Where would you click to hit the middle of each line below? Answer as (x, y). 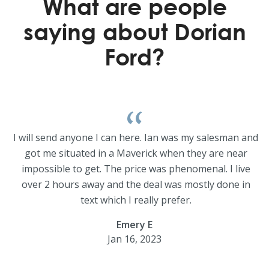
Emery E (134, 225)
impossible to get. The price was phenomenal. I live (136, 169)
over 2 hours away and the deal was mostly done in (136, 184)
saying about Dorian (134, 31)
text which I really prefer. (136, 200)
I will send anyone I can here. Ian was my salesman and (136, 138)
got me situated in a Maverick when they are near (136, 153)
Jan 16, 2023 (134, 239)
